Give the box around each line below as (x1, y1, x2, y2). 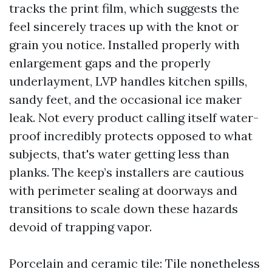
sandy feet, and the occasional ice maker (9, 92, 242, 107)
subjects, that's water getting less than (9, 146, 229, 161)
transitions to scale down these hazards (9, 201, 238, 216)
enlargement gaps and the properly (9, 55, 211, 70)
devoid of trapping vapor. (9, 219, 152, 234)
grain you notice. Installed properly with (9, 37, 240, 52)
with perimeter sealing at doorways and (9, 183, 237, 198)
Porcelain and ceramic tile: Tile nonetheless (9, 256, 260, 271)
